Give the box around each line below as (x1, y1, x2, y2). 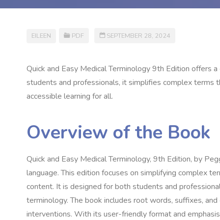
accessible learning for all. (27, 91, 113, 102)
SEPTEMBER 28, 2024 (107, 31, 171, 40)
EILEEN (31, 31, 51, 40)
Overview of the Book (27, 119, 210, 145)
